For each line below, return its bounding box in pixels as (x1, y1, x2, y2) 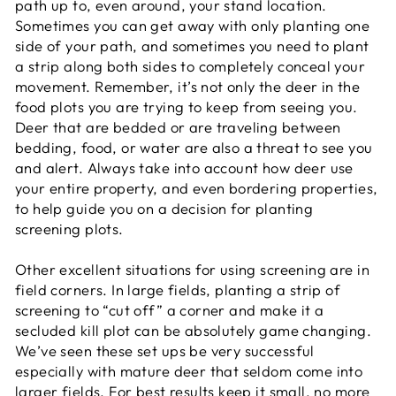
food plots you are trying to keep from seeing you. (15, 97, 358, 116)
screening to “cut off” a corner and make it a (15, 301, 324, 319)
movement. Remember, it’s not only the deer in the (15, 77, 361, 95)
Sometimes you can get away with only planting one (15, 16, 370, 34)
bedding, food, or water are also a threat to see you (15, 138, 373, 156)
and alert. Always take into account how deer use (15, 158, 354, 177)
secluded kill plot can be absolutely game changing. (15, 321, 372, 339)
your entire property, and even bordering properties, (15, 179, 378, 197)
